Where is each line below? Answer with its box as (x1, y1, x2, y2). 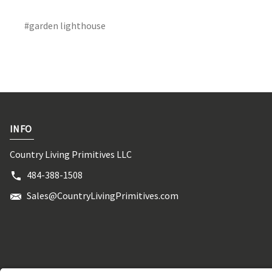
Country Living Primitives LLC (10, 148, 132, 160)
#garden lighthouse (24, 19, 106, 32)
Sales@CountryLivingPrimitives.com (27, 189, 178, 202)
